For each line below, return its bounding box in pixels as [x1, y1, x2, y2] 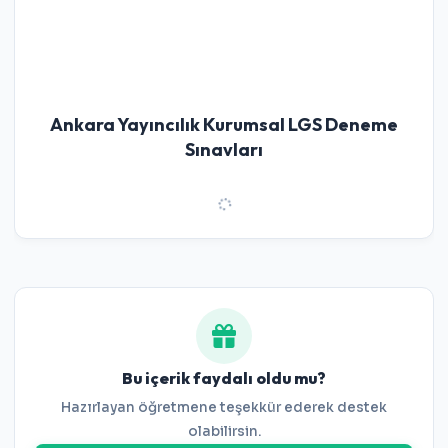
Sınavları [185, 138, 263, 161]
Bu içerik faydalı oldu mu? [122, 368, 326, 388]
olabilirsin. [187, 423, 261, 440]
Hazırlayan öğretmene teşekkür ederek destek [61, 399, 387, 416]
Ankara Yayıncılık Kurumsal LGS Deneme [50, 113, 398, 136]
